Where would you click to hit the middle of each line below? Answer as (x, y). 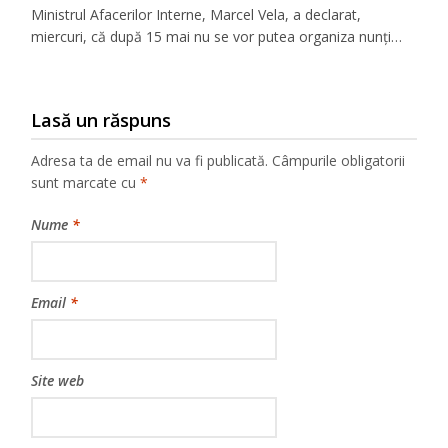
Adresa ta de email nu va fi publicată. (150, 160)
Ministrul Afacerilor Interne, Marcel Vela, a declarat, (196, 14)
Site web (58, 381)
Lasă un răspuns (101, 119)
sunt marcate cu (86, 182)
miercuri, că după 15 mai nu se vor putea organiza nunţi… (217, 36)
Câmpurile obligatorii (339, 160)
